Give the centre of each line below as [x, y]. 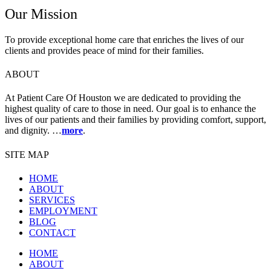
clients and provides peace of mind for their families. [104, 50]
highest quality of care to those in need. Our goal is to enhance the [130, 109]
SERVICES [52, 200]
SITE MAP [27, 154]
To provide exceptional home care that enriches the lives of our [124, 39]
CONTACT [52, 232]
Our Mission [41, 14]
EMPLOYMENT [63, 211]
